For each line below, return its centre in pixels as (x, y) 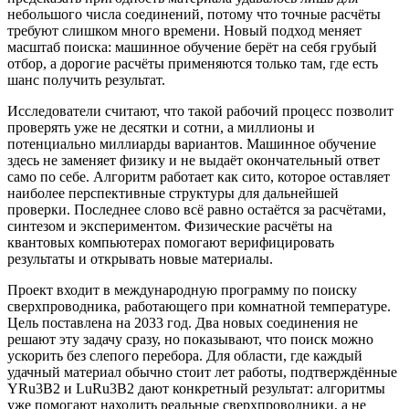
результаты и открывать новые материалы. (140, 258)
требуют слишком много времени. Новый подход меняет (184, 30)
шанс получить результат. (86, 79)
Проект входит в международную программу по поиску (182, 289)
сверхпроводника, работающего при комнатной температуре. (199, 306)
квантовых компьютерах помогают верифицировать (171, 242)
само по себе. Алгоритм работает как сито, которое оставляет (199, 176)
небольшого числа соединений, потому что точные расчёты (194, 14)
